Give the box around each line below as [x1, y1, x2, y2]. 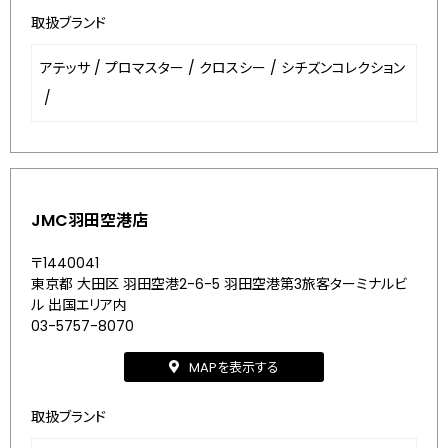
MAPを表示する [189, 357, 279, 377]
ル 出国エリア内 [31, 295, 127, 315]
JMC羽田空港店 [31, 209, 148, 232]
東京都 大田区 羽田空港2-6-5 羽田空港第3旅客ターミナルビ [31, 274, 407, 294]
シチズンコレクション [281, 58, 405, 78]
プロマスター [105, 58, 184, 78]
